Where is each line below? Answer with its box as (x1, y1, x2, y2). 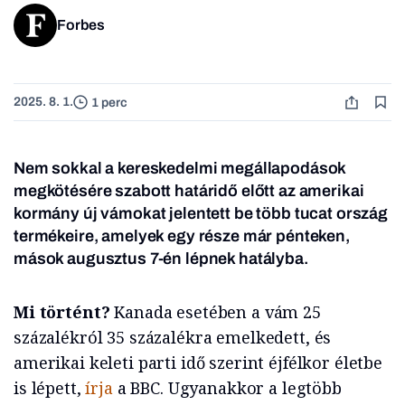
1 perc (91, 95, 127, 109)
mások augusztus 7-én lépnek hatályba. (14, 250, 308, 268)
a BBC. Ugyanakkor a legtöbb (112, 377, 342, 400)
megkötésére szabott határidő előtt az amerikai (14, 182, 364, 201)
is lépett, (14, 377, 86, 400)
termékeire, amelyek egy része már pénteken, (14, 227, 350, 246)
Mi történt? (14, 301, 110, 324)
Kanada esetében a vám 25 (109, 301, 321, 324)
